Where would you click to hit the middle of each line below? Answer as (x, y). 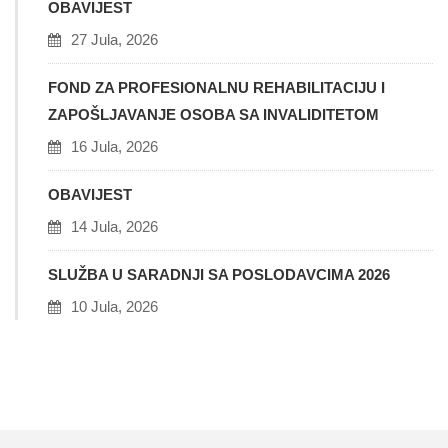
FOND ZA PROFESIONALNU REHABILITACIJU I (216, 87)
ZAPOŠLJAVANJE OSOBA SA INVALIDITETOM (213, 114)
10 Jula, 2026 (114, 306)
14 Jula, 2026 (114, 226)
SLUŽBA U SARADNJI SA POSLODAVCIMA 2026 (219, 274)
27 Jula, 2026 (114, 39)
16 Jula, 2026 (114, 146)
